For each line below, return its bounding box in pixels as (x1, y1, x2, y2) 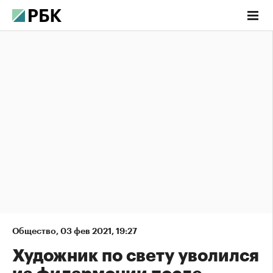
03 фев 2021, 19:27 (60, 227, 137, 235)
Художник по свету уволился (12, 247, 259, 264)
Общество (12, 227, 56, 235)
